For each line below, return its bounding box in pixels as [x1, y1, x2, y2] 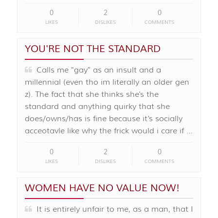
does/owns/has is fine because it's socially [25, 114, 182, 124]
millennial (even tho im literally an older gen [25, 77, 189, 88]
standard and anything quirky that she [25, 102, 170, 112]
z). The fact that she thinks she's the [25, 90, 159, 100]
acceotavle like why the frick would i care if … [25, 126, 193, 136]
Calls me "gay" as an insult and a [32, 65, 161, 75]
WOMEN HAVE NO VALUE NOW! [25, 182, 180, 195]
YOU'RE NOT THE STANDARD [25, 43, 161, 55]
